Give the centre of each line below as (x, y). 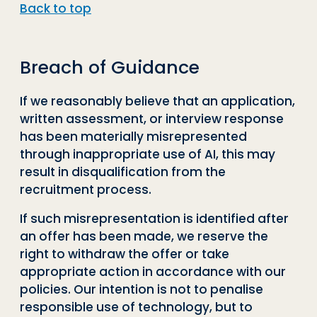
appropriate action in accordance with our (153, 271)
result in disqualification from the (123, 172)
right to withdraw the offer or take (125, 254)
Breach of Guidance (110, 67)
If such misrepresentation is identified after (154, 218)
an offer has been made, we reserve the (144, 236)
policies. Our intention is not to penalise (142, 289)
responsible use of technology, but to (136, 307)
